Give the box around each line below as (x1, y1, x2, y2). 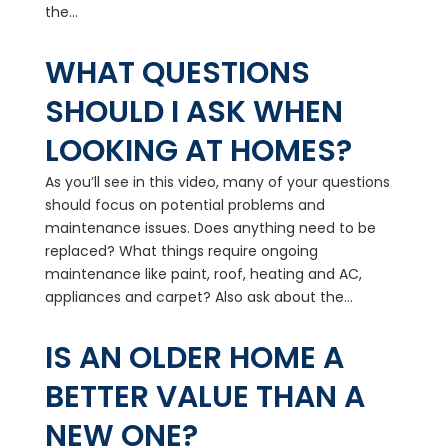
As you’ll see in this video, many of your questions (44, 172, 390, 192)
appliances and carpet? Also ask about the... (44, 287, 353, 307)
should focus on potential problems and (44, 195, 325, 215)
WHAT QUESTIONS (44, 52, 310, 94)
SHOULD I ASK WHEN (44, 91, 343, 133)
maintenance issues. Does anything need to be (44, 218, 376, 238)
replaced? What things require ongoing (44, 241, 318, 261)
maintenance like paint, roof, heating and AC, (44, 264, 362, 284)
